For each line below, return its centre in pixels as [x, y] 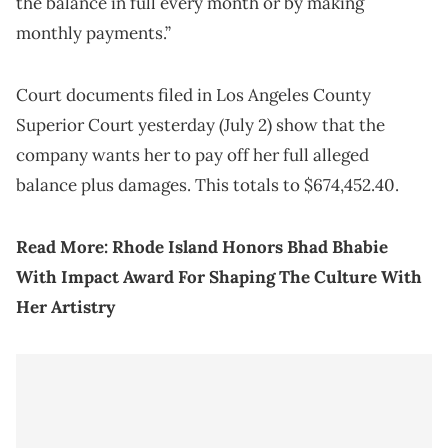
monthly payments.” [93, 33]
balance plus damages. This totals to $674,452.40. [207, 185]
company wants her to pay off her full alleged [192, 155]
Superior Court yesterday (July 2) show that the [200, 125]
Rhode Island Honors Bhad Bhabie [250, 247]
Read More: [64, 247]
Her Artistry [65, 307]
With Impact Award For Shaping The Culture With [219, 277]
